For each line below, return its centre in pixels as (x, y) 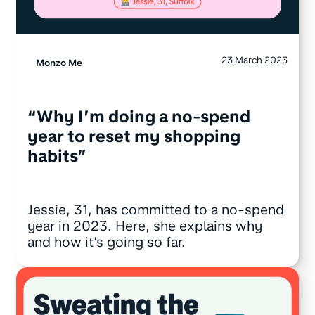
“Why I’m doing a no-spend (139, 116)
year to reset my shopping (134, 136)
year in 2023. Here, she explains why (144, 226)
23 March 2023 (255, 59)
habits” (57, 156)
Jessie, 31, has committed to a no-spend (155, 210)
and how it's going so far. (106, 242)
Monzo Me (59, 62)
